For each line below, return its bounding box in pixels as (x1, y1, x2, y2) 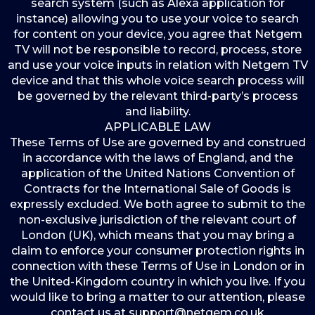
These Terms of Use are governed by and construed (9, 136, 306, 149)
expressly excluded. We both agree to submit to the (10, 198, 305, 211)
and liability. (124, 105, 191, 118)
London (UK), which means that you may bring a (20, 229, 295, 242)
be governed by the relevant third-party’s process (17, 89, 298, 103)
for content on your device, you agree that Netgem (13, 27, 302, 41)
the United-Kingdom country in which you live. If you (10, 275, 305, 288)
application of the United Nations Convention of (20, 167, 295, 180)
